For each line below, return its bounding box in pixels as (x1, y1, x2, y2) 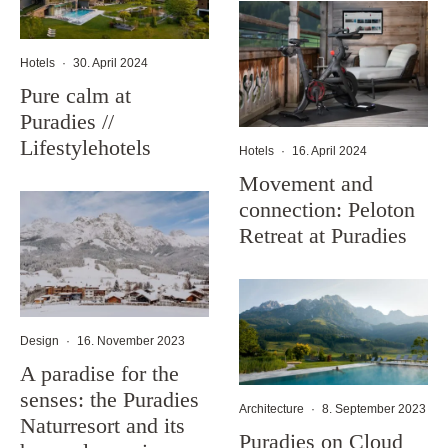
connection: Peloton (239, 197, 415, 222)
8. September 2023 (322, 402, 426, 417)
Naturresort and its (20, 413, 185, 439)
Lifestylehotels (20, 135, 151, 161)
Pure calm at (20, 83, 131, 109)
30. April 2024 (73, 56, 148, 71)
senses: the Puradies (20, 387, 199, 413)
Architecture (239, 402, 304, 417)
